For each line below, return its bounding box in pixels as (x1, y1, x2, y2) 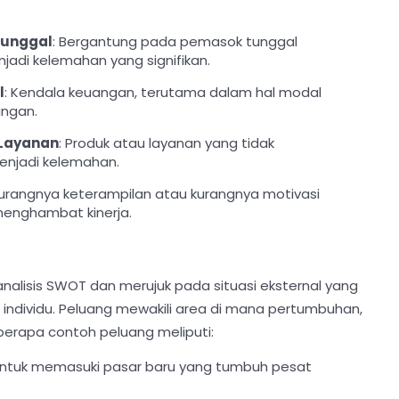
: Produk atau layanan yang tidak (58, 134, 274, 152)
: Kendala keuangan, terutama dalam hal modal (4, 83, 322, 102)
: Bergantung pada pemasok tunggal (52, 32, 297, 51)
